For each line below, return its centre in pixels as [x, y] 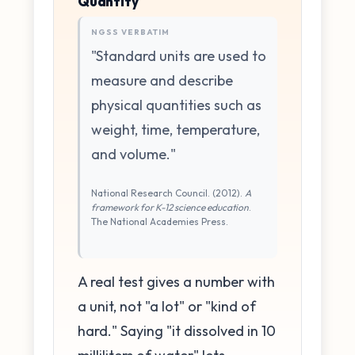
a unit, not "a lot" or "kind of [167, 307]
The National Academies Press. [160, 221]
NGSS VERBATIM [130, 32]
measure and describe [162, 80]
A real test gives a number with [176, 282]
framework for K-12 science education [170, 207]
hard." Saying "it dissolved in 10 [177, 331]
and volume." [134, 154]
